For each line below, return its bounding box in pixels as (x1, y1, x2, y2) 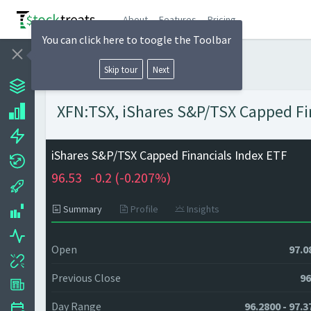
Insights (185, 203, 219, 215)
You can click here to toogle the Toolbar (42, 33, 231, 47)
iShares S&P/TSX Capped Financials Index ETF (51, 147, 287, 163)
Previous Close (51, 271, 121, 285)
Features (159, 12, 197, 26)
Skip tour (104, 63, 138, 75)
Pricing (208, 12, 237, 26)
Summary (61, 203, 102, 215)
